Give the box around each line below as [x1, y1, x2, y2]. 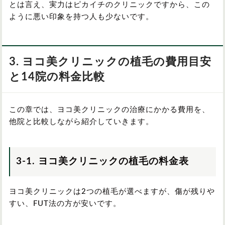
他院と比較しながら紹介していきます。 [9, 118, 154, 126]
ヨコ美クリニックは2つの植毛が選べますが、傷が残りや [9, 187, 215, 195]
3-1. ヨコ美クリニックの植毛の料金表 [16, 156, 189, 166]
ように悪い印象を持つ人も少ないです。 [9, 13, 154, 21]
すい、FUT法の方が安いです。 [9, 199, 121, 207]
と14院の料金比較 [9, 71, 105, 82]
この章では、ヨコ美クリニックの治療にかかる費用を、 [9, 105, 210, 114]
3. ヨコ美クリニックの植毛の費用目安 [9, 56, 211, 67]
